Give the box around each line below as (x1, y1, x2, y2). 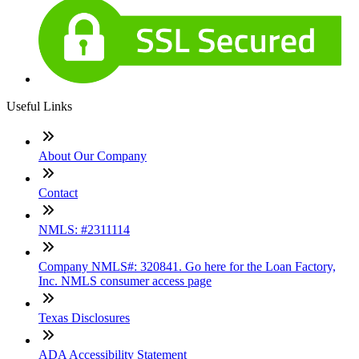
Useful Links (6, 99, 72, 114)
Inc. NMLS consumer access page (38, 274, 212, 288)
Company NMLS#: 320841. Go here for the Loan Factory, (38, 260, 336, 274)
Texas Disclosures (38, 311, 130, 325)
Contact (38, 186, 78, 200)
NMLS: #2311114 (38, 223, 130, 237)
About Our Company (38, 149, 147, 163)
